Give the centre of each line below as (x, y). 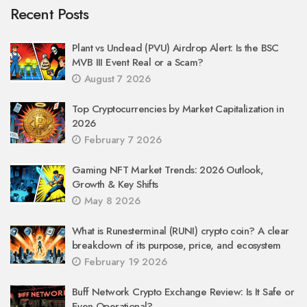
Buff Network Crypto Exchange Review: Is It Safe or (183, 292)
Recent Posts (50, 14)
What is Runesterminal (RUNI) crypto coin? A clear (181, 231)
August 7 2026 (116, 79)
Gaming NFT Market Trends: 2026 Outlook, (168, 170)
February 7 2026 (121, 140)
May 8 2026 (110, 201)
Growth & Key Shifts (115, 185)
